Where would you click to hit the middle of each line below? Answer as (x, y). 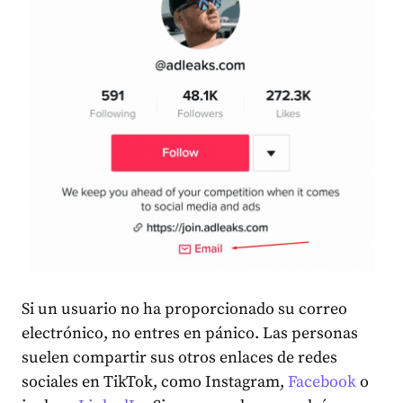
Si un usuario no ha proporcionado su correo (184, 309)
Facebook (322, 381)
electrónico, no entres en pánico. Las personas (190, 333)
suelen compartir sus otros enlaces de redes (179, 357)
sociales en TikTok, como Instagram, (155, 381)
